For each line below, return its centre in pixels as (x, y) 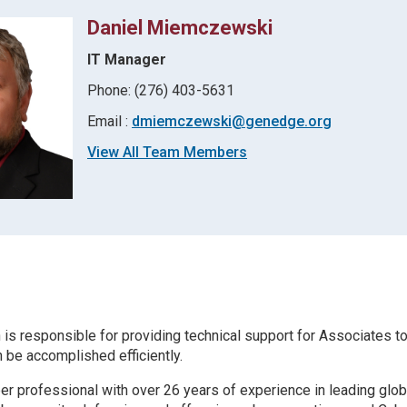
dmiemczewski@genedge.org (232, 121)
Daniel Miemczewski (180, 28)
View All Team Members (167, 152)
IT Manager (127, 60)
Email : (109, 121)
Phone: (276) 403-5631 (161, 90)
